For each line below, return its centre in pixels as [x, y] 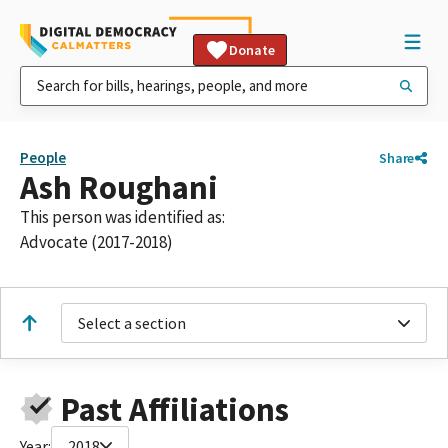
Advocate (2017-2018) [96, 242]
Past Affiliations [174, 409]
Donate [252, 50]
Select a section [132, 323]
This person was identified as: [122, 217]
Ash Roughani [119, 187]
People [43, 157]
